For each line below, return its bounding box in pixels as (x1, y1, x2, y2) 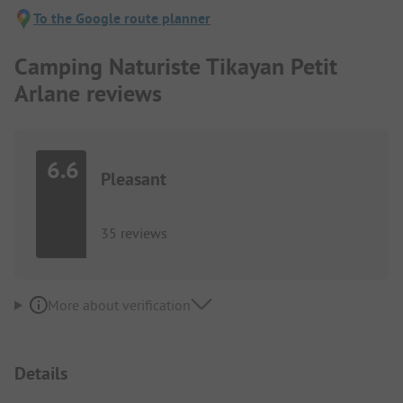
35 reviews (101, 223, 167, 242)
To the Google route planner (33, 9, 210, 29)
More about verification (47, 296, 191, 315)
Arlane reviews (14, 77, 162, 109)
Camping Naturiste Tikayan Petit (14, 50, 337, 82)
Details (14, 362, 67, 386)
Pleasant (101, 166, 166, 191)
